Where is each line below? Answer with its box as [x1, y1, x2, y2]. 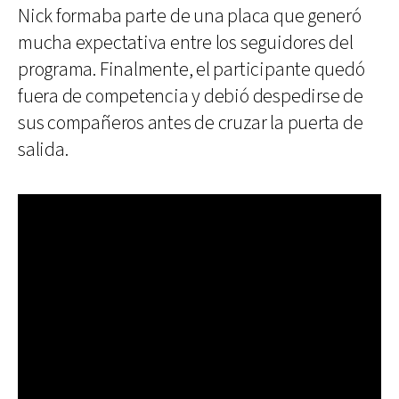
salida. [18, 136, 69, 163]
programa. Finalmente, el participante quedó [18, 56, 365, 83]
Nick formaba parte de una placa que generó [18, 3, 362, 29]
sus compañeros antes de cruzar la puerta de [18, 110, 363, 136]
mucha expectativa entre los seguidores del [18, 29, 354, 56]
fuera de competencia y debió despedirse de [18, 83, 363, 110]
